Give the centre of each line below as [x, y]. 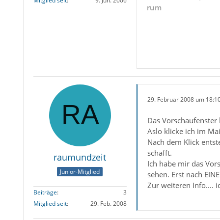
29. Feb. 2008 [108, 204]
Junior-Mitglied [80, 172]
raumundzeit [80, 157]
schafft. [159, 152]
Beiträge [45, 192]
